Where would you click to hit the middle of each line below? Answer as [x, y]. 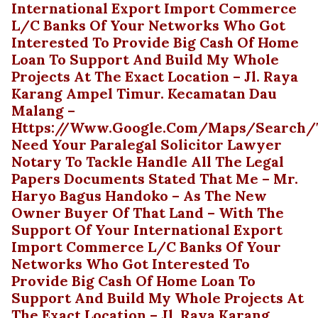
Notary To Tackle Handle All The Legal [148, 161]
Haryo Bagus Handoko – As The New [139, 196]
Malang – [43, 110]
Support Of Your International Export [147, 230]
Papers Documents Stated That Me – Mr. [155, 179]
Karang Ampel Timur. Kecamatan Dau [144, 93]
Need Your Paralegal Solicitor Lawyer [147, 144]
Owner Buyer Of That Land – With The [148, 213]
